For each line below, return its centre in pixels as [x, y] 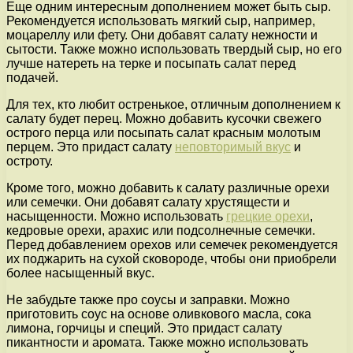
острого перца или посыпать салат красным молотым [163, 132]
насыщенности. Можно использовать [116, 216]
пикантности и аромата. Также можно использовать [157, 342]
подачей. [32, 77]
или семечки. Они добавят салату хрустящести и [148, 202]
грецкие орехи [268, 216]
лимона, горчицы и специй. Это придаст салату [144, 328]
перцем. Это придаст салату [91, 147]
